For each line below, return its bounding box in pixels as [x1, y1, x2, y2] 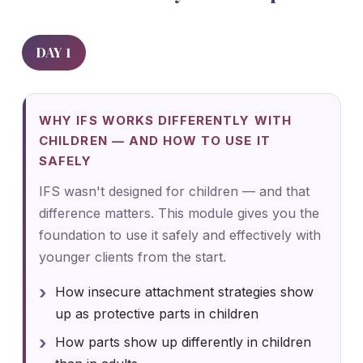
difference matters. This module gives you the [39, 204, 320, 221]
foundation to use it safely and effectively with [39, 226, 322, 243]
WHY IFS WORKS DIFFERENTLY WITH [39, 112, 292, 128]
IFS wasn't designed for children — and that [39, 182, 310, 199]
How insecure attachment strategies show [55, 283, 314, 300]
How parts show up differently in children [55, 333, 312, 350]
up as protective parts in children [55, 305, 259, 322]
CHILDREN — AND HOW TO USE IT [39, 132, 271, 148]
